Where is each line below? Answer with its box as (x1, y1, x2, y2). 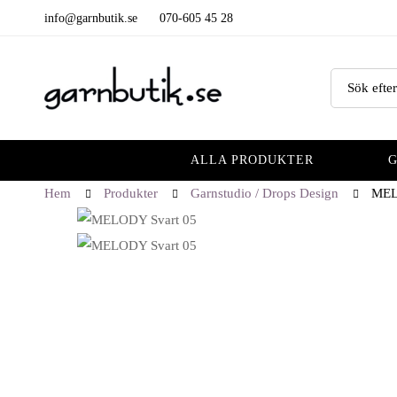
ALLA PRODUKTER (190, 153, 314, 167)
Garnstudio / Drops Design (191, 186, 339, 201)
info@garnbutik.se (44, 11, 137, 25)
